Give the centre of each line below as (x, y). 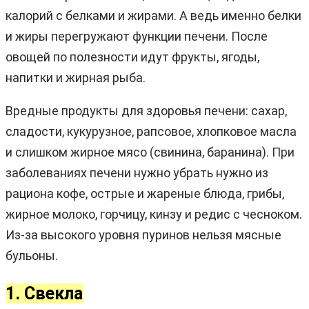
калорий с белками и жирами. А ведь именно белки (153, 15)
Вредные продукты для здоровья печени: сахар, (146, 110)
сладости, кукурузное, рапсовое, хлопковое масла (151, 131)
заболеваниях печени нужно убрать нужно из (137, 172)
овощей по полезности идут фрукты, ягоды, (132, 57)
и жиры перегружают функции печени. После (137, 36)
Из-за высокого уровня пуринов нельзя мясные (143, 235)
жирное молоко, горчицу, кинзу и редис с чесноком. (154, 214)
